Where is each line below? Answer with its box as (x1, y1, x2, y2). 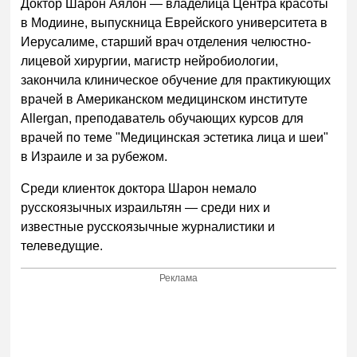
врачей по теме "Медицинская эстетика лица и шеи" (21, 130, 329, 144)
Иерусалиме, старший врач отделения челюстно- (21, 34, 312, 49)
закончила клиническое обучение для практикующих (21, 73, 331, 87)
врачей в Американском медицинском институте (21, 92, 308, 106)
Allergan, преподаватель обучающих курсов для (21, 111, 304, 125)
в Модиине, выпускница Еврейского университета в (21, 15, 328, 29)
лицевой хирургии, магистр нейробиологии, (21, 53, 279, 68)
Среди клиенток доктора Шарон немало (21, 181, 257, 195)
